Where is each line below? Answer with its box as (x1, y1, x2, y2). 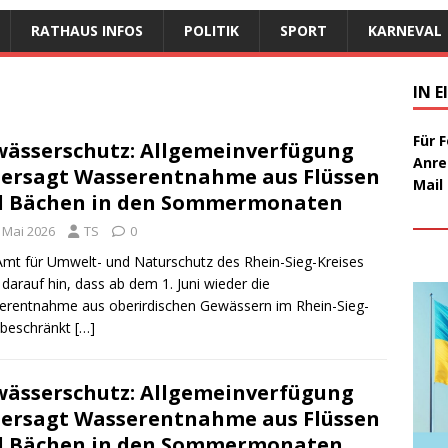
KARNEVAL (368, 20, 442, 40)
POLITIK (184, 20, 239, 40)
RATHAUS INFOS (31, 20, 143, 40)
